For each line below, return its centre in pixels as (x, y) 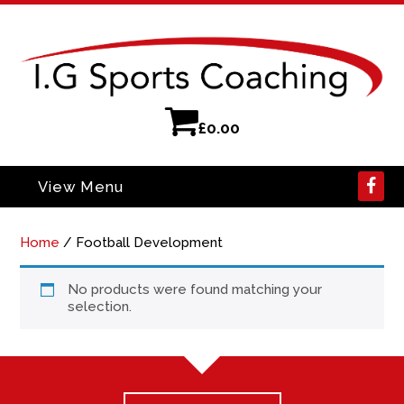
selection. (99, 307)
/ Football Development (142, 243)
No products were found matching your (194, 290)
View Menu (81, 187)
